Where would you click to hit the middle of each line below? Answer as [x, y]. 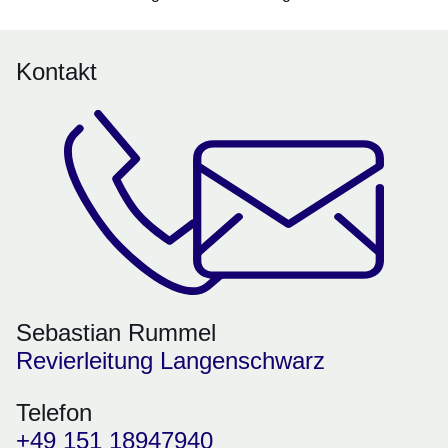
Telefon [54, 413]
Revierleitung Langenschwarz [170, 361]
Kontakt [56, 72]
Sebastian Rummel [116, 333]
